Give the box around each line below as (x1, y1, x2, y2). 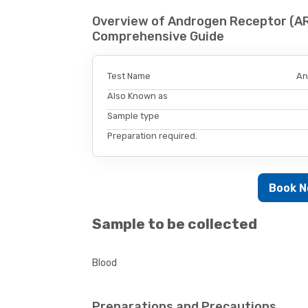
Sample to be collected (92, 215, 258, 233)
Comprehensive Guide (92, 28, 225, 44)
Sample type (107, 111, 160, 122)
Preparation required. (107, 131, 198, 142)
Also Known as (107, 91, 168, 102)
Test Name (107, 71, 151, 82)
